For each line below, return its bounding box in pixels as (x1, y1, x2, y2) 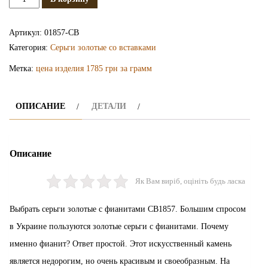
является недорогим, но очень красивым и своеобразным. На (10, 256, 230, 266)
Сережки (8, 7, 42, 17)
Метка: (9, 64, 36, 74)
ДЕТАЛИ (92, 102, 126, 111)
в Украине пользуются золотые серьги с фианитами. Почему (10, 221, 229, 231)
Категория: (9, 43, 50, 53)
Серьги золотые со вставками (50, 43, 156, 53)
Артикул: (9, 28, 44, 38)
